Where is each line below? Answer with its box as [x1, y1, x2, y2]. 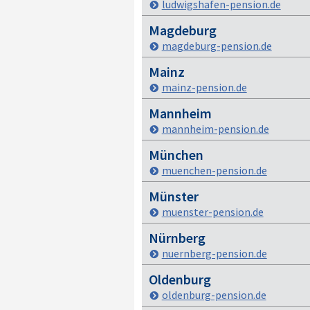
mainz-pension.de [161, 80, 247, 94]
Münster [148, 188, 199, 205]
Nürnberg [148, 229, 206, 246]
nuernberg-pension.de [161, 246, 267, 260]
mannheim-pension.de [161, 122, 269, 136]
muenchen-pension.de [161, 163, 267, 177]
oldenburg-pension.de [161, 288, 266, 302]
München [148, 146, 203, 163]
